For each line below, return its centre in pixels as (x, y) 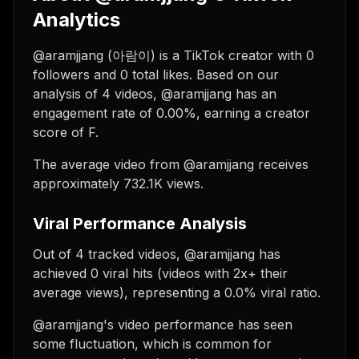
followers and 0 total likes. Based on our (156, 75)
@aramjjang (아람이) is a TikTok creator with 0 (173, 55)
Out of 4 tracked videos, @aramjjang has (157, 254)
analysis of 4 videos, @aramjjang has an (155, 94)
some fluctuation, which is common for (152, 344)
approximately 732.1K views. (118, 184)
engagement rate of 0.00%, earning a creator (171, 113)
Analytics (77, 20)
